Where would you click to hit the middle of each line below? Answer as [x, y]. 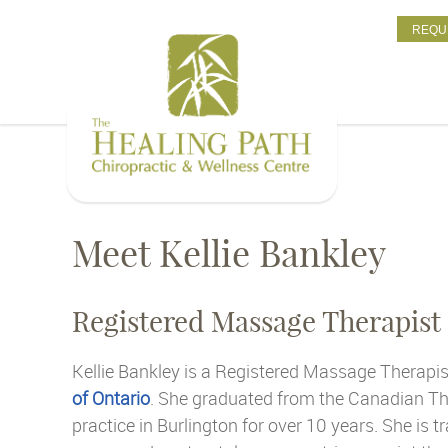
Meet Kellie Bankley [229, 253]
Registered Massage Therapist [256, 321]
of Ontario [111, 398]
